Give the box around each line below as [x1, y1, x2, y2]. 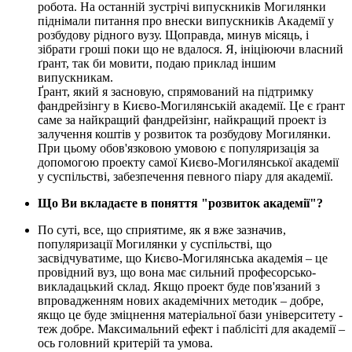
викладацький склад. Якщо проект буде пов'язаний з [38, 280, 320, 294]
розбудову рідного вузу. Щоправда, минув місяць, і [38, 28, 309, 42]
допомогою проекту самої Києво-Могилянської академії [38, 156, 339, 170]
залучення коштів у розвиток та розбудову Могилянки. [38, 127, 331, 141]
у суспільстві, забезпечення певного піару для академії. [38, 170, 333, 184]
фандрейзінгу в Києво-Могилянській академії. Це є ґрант [38, 99, 345, 113]
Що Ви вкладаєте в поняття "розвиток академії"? [38, 196, 323, 211]
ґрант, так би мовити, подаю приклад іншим [38, 57, 276, 71]
